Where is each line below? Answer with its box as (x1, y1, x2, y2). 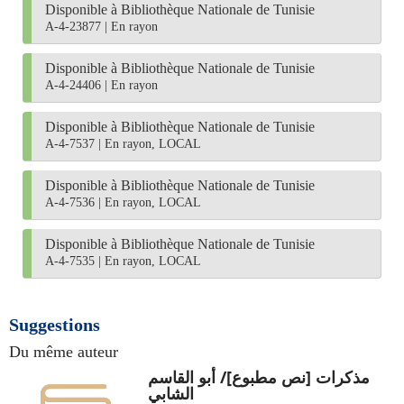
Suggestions (9, 315, 100, 335)
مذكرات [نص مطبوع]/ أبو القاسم (147, 366, 370, 388)
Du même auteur (9, 343, 118, 361)
